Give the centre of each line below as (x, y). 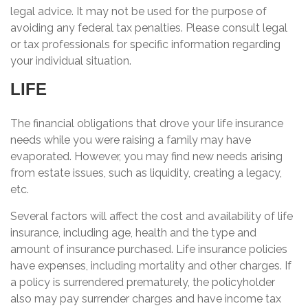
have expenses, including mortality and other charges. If (151, 266)
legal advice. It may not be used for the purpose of (139, 11)
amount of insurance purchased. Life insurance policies (149, 249)
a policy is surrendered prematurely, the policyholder (143, 282)
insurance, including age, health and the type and (133, 233)
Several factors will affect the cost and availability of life (152, 216)
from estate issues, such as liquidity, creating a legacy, (146, 173)
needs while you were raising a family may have (131, 140)
